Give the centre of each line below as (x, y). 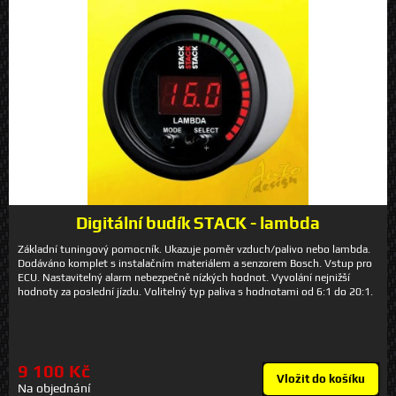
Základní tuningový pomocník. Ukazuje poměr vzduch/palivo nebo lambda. (194, 249)
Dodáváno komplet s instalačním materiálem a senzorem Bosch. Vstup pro (195, 263)
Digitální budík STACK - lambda (198, 222)
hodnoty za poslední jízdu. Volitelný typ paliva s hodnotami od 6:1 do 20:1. (195, 291)
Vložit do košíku (321, 379)
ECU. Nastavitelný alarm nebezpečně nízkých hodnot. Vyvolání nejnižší (184, 277)
